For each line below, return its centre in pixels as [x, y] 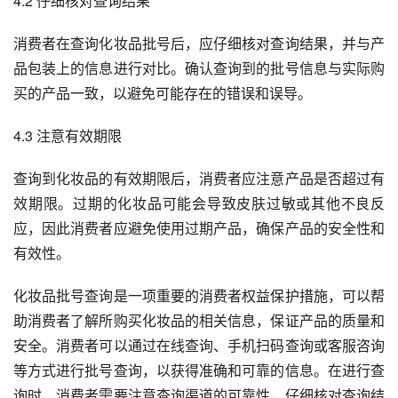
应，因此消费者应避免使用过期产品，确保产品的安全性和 [199, 228]
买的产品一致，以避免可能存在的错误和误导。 [163, 93]
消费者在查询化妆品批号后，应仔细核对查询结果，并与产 [199, 44]
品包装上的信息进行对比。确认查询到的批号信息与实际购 [199, 68]
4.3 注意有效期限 [68, 136]
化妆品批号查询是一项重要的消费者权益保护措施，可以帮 [199, 296]
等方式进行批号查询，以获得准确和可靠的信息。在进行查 [199, 370]
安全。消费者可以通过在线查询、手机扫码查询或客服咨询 [199, 346]
